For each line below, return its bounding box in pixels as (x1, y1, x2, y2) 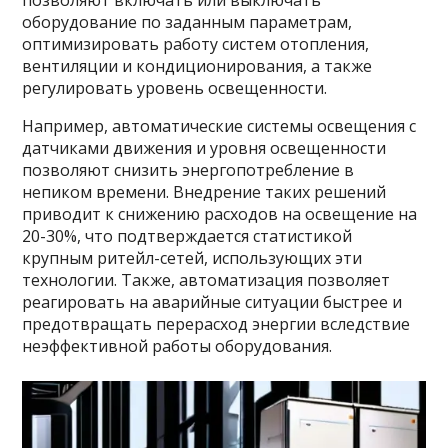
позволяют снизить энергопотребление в (22, 159, 355, 181)
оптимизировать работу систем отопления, (22, 33, 370, 55)
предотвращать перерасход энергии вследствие (22, 313, 411, 335)
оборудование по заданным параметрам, (22, 11, 353, 33)
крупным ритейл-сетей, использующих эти (22, 247, 363, 269)
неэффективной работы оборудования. (22, 335, 333, 357)
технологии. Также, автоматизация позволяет (22, 269, 391, 291)
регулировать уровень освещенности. (22, 77, 328, 99)
